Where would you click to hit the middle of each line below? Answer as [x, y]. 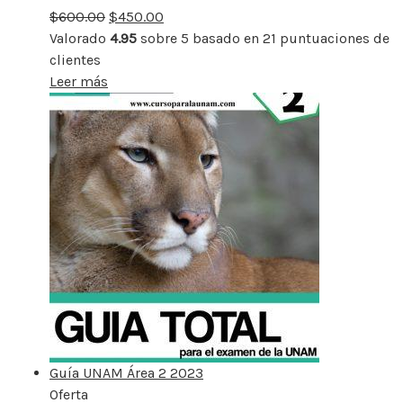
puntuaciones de [333, 38]
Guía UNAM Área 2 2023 [126, 372]
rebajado [117, 16]
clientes [75, 59]
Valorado [80, 38]
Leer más [79, 81]
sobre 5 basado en [200, 38]
